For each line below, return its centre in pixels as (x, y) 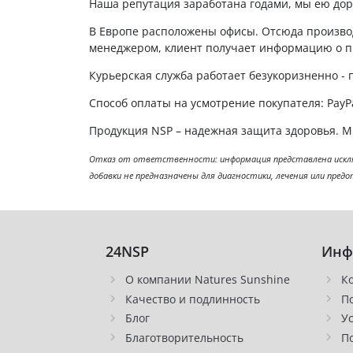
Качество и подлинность (192, 299)
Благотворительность (184, 337)
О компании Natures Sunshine (207, 280)
